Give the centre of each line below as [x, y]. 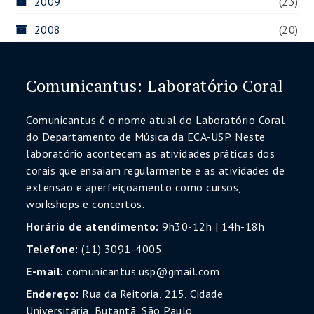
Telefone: [52, 249]
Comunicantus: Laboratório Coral [155, 86]
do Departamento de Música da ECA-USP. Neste [146, 137]
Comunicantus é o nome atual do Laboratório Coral [156, 120]
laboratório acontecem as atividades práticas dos [151, 153]
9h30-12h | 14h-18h [212, 226]
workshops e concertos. [86, 204]
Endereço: [53, 294]
